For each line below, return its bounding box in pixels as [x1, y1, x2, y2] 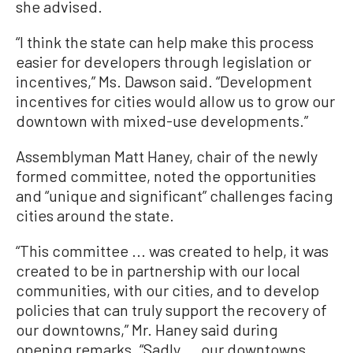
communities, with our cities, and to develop [16, 281, 319, 300]
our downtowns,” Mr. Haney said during [16, 320, 278, 340]
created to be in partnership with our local [16, 261, 300, 281]
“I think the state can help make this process [16, 32, 314, 52]
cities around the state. [16, 206, 174, 225]
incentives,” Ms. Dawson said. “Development [16, 72, 312, 91]
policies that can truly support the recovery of [16, 300, 327, 320]
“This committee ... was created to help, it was [16, 241, 329, 261]
